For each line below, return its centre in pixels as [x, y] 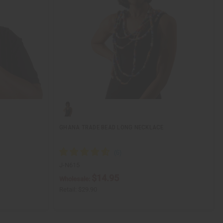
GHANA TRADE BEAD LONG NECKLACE [111, 127]
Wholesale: [75, 179]
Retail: [69, 189]
